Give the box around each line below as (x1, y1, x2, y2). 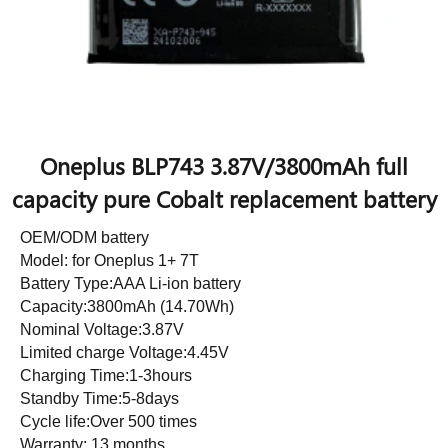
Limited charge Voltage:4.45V (20, 344, 229, 362)
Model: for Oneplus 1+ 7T (20, 252, 203, 270)
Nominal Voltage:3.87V (20, 321, 184, 339)
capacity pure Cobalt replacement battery (11, 184, 437, 215)
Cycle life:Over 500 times (20, 413, 197, 431)
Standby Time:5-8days (20, 390, 179, 408)
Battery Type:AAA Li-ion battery (20, 275, 241, 293)
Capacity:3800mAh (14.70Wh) (20, 298, 234, 316)
